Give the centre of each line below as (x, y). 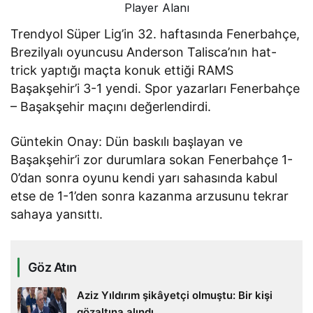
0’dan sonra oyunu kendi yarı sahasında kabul (144, 178)
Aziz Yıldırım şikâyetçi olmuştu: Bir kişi (175, 296)
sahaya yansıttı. (57, 214)
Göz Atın (52, 268)
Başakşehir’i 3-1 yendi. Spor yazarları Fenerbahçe (155, 89)
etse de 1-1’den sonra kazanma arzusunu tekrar (150, 196)
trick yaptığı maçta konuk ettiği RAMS (122, 71)
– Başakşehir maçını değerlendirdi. (111, 107)
